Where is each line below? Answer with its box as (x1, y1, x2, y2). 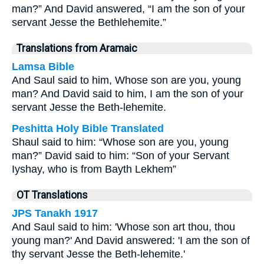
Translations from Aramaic (16, 42, 137, 54)
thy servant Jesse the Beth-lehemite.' (12, 248, 185, 260)
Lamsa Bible (12, 61, 74, 72)
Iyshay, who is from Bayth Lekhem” (12, 163, 176, 175)
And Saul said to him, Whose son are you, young (12, 74, 241, 86)
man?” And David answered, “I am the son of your (12, 3, 245, 15)
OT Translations (16, 189, 88, 201)
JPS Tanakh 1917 (12, 207, 98, 219)
